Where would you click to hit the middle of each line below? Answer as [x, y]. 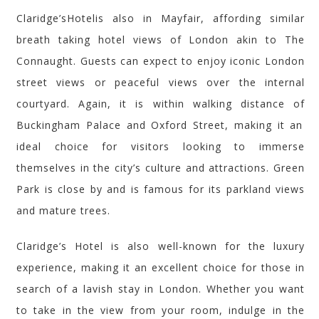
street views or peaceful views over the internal [161, 82]
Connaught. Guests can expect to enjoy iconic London [161, 61]
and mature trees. [63, 210]
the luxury [277, 246]
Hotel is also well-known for [158, 246]
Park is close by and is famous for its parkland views [161, 189]
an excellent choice [186, 267]
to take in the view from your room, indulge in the [161, 310]
